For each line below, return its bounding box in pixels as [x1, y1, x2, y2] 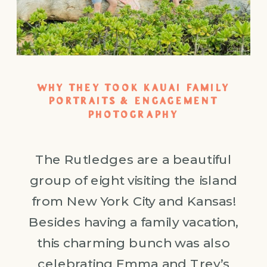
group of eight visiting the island [29, 172, 238, 188]
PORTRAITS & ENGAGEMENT [49, 97, 218, 107]
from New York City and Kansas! [32, 193, 235, 209]
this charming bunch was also [37, 234, 230, 250]
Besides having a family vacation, [29, 213, 238, 229]
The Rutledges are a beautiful [35, 151, 232, 167]
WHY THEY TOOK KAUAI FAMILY [37, 83, 230, 94]
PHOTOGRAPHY [88, 110, 179, 120]
